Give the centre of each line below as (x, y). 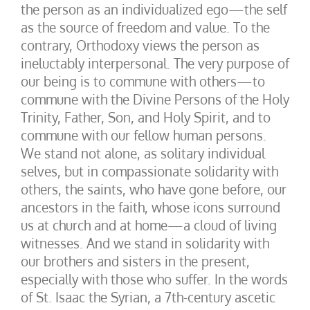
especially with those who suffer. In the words (154, 279)
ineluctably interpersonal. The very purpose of (155, 63)
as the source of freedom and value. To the (145, 27)
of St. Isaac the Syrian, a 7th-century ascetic (148, 297)
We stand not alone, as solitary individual (143, 153)
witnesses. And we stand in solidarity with (145, 243)
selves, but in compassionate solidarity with (149, 171)
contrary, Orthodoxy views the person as (140, 45)
